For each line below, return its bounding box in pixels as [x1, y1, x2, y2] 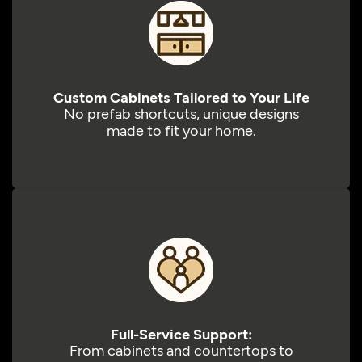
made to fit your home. [106, 121, 256, 140]
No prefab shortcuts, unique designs [63, 104, 299, 123]
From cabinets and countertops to [69, 341, 293, 360]
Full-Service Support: [110, 325, 252, 343]
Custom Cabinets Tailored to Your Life [53, 88, 309, 107]
